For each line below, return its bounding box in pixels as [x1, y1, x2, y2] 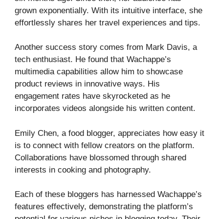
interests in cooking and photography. [15, 165, 151, 175]
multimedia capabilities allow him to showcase [15, 67, 183, 77]
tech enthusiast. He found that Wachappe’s [15, 55, 171, 65]
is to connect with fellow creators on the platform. [15, 140, 195, 150]
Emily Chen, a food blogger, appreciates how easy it [15, 128, 204, 138]
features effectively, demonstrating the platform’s [15, 202, 193, 212]
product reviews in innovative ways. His [15, 79, 160, 89]
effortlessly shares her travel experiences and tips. [15, 18, 200, 27]
